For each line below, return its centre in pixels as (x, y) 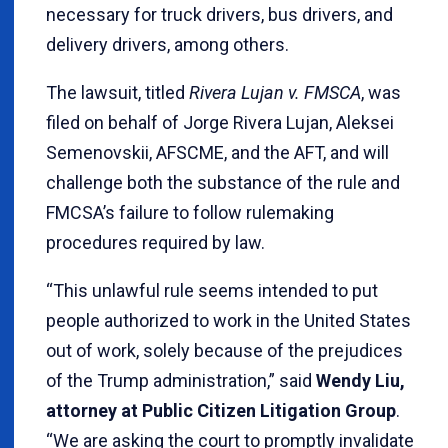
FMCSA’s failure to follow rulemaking (190, 213)
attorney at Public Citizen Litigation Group (221, 411)
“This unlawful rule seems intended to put (212, 291)
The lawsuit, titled (117, 93)
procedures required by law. (155, 243)
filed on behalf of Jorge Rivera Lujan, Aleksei (220, 123)
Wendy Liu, (360, 381)
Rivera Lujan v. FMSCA (275, 93)
